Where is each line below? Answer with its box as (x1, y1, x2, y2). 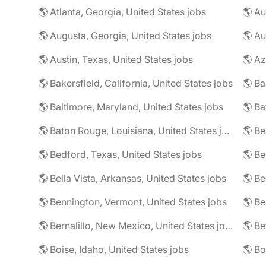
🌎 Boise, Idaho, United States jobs (38, 243, 189, 255)
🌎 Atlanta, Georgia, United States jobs (38, 6, 206, 18)
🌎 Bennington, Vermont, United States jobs (38, 196, 227, 208)
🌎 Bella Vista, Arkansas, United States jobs (38, 172, 226, 184)
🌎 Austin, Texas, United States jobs (38, 53, 193, 65)
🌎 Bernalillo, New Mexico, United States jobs (225, 220, 233, 232)
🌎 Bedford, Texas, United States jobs (38, 148, 202, 160)
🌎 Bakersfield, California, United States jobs (38, 77, 233, 89)
